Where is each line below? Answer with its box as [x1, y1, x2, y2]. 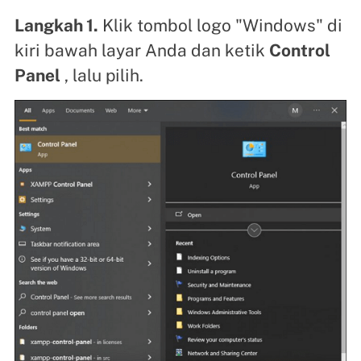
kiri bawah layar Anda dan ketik [14, 39, 269, 60]
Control [268, 39, 330, 60]
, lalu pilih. [60, 64, 143, 85]
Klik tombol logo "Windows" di [98, 15, 342, 35]
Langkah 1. [14, 15, 98, 35]
